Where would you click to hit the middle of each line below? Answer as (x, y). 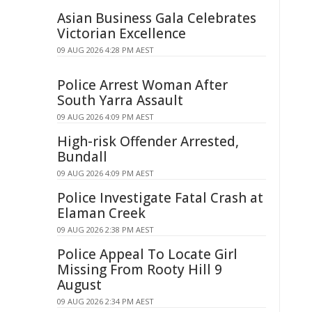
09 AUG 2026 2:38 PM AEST (106, 229)
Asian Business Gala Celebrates (157, 18)
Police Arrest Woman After (142, 85)
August (79, 285)
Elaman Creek (101, 213)
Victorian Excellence (122, 33)
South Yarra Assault (120, 100)
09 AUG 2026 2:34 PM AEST (106, 301)
